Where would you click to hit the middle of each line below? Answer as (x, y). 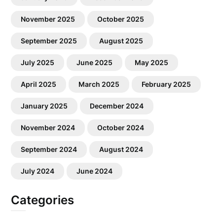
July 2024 (38, 171)
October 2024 (121, 128)
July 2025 (38, 62)
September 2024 (49, 149)
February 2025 (166, 84)
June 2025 (95, 62)
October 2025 (121, 19)
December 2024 (117, 106)
